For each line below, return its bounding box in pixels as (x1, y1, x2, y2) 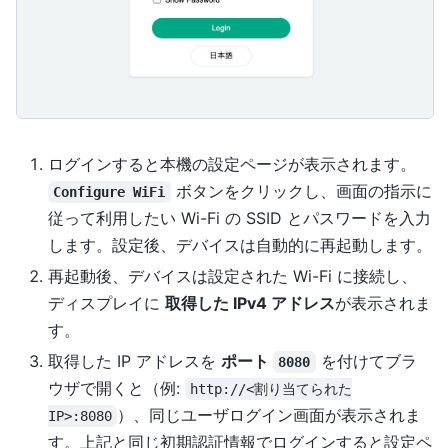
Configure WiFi (53, 183, 166, 200)
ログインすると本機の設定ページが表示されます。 (48, 153, 416, 174)
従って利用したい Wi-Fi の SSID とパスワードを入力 (48, 207, 431, 228)
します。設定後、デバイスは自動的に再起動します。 (48, 234, 432, 255)
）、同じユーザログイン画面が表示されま (117, 404, 422, 425)
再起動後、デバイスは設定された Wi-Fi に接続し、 (48, 265, 417, 286)
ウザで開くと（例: (48, 377, 185, 398)
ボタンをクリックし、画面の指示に (170, 180, 432, 201)
